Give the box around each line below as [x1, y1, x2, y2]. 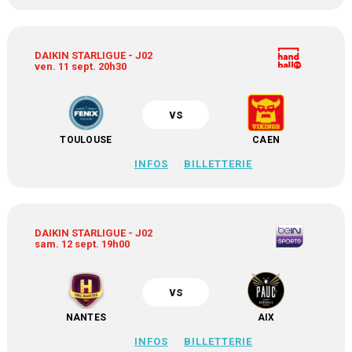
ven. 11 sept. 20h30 [35, 60, 127, 72]
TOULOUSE [60, 134, 112, 145]
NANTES [65, 312, 107, 323]
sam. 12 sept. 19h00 [35, 238, 130, 250]
